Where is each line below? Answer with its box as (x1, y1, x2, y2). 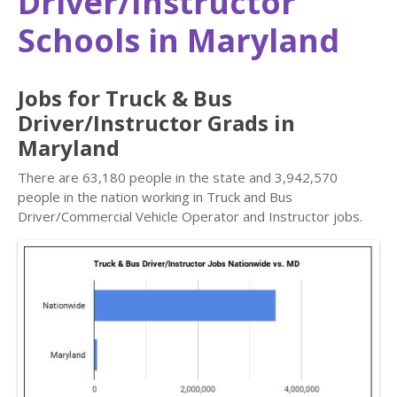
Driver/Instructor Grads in (18, 108, 295, 137)
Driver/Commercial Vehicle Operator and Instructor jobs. (18, 207, 362, 225)
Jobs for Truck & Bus (18, 83, 232, 113)
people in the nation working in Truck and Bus (18, 188, 292, 206)
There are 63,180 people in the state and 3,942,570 (18, 168, 338, 186)
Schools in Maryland (18, 19, 339, 62)
